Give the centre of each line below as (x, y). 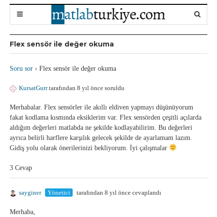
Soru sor (21, 69)
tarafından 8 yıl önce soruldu (86, 88)
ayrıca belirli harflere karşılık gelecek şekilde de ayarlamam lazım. (101, 138)
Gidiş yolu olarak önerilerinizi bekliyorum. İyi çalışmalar (89, 148)
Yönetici (59, 193)
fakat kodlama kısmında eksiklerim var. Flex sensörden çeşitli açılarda (106, 117)
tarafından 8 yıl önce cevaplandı (118, 193)
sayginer (30, 193)
